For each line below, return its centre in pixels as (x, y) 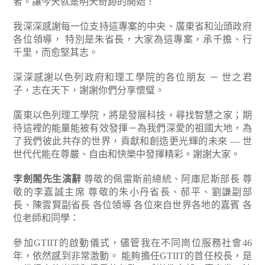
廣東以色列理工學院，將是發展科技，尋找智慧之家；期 (132, 115)
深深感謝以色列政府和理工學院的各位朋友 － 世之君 (132, 77)
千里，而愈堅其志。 (56, 52)
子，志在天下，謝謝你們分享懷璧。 (89, 90)
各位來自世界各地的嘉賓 (186, 205)
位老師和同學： (46, 218)
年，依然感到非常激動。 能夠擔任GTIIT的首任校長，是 (132, 256)
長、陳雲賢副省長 (52, 205)
